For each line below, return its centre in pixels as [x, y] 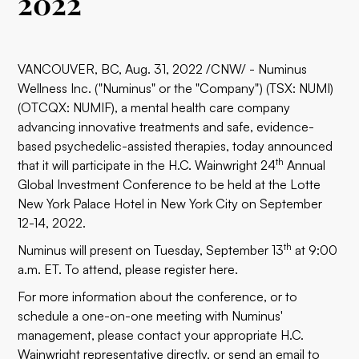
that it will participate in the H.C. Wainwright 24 [147, 165]
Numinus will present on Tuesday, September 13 [151, 250]
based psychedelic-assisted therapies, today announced [175, 146]
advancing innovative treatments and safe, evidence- [166, 127]
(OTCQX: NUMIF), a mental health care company [154, 107]
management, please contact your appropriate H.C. [161, 335]
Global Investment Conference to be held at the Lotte [169, 184]
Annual [305, 165]
